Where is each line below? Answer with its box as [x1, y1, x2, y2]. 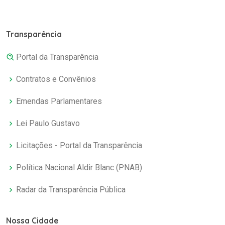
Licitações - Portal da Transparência [16, 141, 142, 151]
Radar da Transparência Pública [16, 185, 126, 195]
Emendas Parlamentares [16, 96, 102, 106]
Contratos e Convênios [16, 74, 96, 84]
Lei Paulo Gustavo [16, 119, 80, 129]
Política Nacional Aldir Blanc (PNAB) [16, 163, 142, 173]
